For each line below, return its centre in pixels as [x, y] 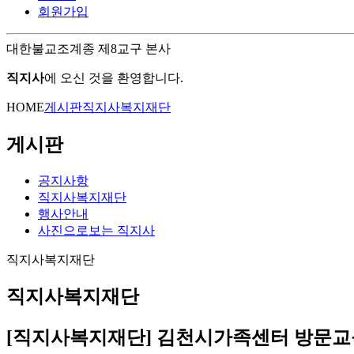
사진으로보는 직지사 [96, 230]
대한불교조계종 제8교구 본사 [88, 48]
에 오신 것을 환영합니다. [114, 77]
